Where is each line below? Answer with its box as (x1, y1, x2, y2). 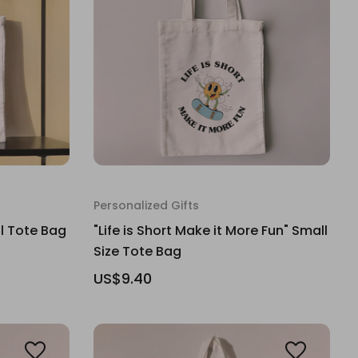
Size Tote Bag (93, 242, 181, 261)
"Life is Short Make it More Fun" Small (93, 221, 328, 240)
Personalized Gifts (93, 197, 199, 213)
